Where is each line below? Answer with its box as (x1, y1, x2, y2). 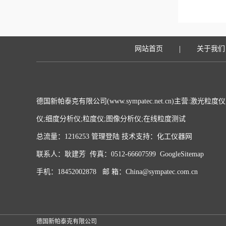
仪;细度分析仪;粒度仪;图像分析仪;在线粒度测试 (36, 115, 186, 123)
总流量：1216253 (36, 133, 91, 140)
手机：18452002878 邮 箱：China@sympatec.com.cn (36, 168, 198, 176)
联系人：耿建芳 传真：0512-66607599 (36, 150, 160, 158)
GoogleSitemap (160, 150, 204, 158)
